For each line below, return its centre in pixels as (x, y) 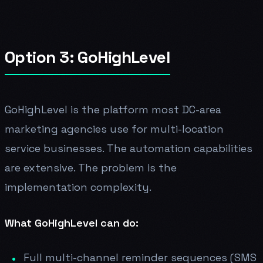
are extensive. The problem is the (91, 167)
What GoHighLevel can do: (72, 222)
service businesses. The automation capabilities (129, 148)
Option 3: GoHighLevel (88, 57)
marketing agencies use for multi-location (114, 129)
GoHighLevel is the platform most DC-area (113, 109)
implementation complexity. (78, 187)
